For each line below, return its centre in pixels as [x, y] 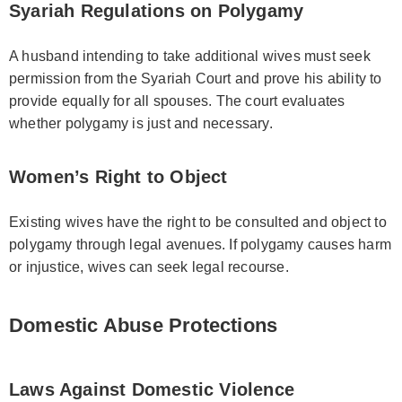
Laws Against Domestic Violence [152, 389]
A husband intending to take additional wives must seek [190, 56]
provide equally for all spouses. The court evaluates [177, 100]
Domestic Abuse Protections [144, 325]
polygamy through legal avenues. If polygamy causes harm [201, 244]
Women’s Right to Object [118, 176]
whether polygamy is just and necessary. [141, 123]
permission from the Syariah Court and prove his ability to [196, 78]
